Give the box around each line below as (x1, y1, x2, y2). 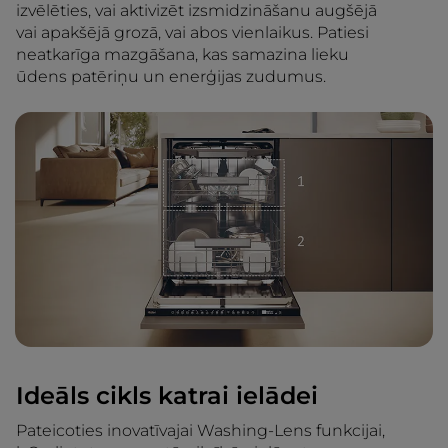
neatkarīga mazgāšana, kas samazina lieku (16, 45, 349, 65)
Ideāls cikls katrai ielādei (16, 381, 318, 411)
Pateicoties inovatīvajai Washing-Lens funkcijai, (16, 421, 385, 441)
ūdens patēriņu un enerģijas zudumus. (16, 67, 326, 87)
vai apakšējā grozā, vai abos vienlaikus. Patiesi (16, 23, 369, 43)
